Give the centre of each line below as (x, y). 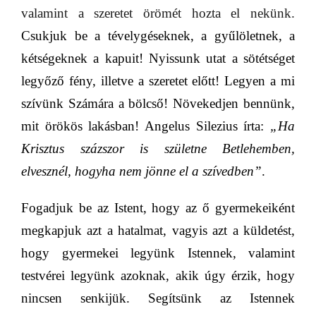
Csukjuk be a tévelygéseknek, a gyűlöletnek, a (158, 36)
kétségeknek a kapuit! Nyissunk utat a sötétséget (158, 58)
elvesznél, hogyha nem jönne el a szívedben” (141, 171)
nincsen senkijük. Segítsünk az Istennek (158, 298)
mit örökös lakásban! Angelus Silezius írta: (146, 126)
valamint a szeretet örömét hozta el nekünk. (158, 13)
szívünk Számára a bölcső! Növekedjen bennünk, (158, 103)
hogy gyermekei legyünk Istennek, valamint (158, 253)
